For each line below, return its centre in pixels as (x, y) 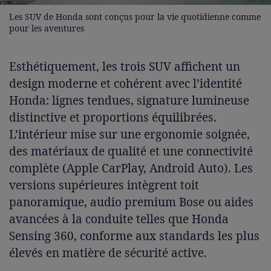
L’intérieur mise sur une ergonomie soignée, (129, 134)
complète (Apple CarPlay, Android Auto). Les (131, 168)
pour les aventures (47, 28)
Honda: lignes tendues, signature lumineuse (129, 100)
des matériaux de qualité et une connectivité (131, 151)
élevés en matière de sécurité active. (108, 253)
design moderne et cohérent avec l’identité (126, 83)
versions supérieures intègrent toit (104, 185)
